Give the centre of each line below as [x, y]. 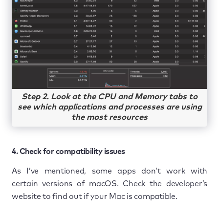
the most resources [109, 118]
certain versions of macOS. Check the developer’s [109, 184]
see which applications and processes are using [109, 108]
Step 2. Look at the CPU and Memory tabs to [109, 97]
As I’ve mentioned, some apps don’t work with [109, 171]
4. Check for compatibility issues [68, 151]
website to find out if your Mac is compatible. [95, 196]
